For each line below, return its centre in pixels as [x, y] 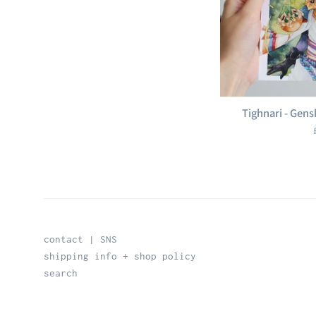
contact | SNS [80, 239]
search [61, 273]
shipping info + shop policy [120, 256]
